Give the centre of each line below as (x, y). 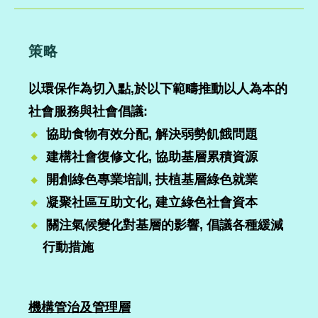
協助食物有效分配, (99, 134)
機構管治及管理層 (79, 307)
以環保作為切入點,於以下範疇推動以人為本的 (158, 89)
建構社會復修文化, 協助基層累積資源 (150, 157)
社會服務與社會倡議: (88, 111)
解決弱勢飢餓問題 (207, 134)
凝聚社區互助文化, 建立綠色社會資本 (150, 202)
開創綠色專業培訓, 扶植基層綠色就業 (150, 180)
